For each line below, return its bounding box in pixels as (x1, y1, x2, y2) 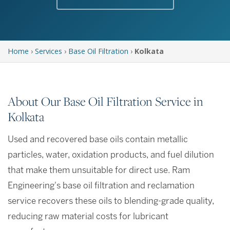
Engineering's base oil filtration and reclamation (8, 182, 195, 190)
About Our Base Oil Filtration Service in (8, 93, 203, 110)
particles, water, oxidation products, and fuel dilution (8, 151, 214, 160)
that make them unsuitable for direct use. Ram (8, 167, 190, 175)
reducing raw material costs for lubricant (8, 213, 168, 221)
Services (35, 46, 62, 56)
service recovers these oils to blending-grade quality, (8, 198, 214, 206)
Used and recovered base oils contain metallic (8, 136, 188, 144)
